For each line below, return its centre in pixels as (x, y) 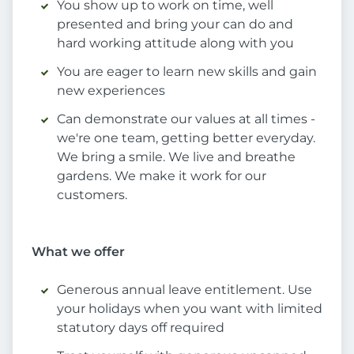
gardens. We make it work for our (162, 176)
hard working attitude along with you (175, 43)
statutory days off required (141, 328)
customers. (92, 195)
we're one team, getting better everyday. (186, 138)
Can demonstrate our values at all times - (186, 119)
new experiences (111, 91)
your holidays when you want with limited (190, 309)
